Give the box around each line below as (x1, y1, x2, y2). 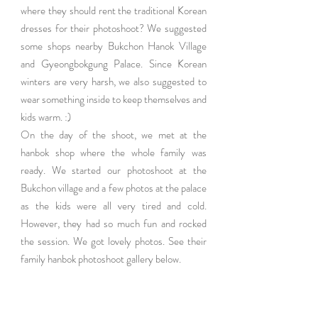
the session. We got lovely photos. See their (21, 233, 207, 249)
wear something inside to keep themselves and (21, 91, 207, 107)
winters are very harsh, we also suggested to (21, 73, 207, 89)
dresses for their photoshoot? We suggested (21, 20, 207, 36)
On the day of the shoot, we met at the (21, 126, 207, 143)
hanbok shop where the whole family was (21, 144, 207, 160)
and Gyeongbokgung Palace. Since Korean (21, 55, 207, 72)
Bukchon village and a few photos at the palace (21, 180, 207, 196)
